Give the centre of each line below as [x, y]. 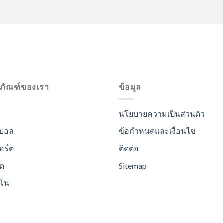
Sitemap [133, 165]
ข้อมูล [130, 87]
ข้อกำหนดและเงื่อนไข [157, 131]
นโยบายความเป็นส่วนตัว [162, 113]
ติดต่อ [129, 148]
